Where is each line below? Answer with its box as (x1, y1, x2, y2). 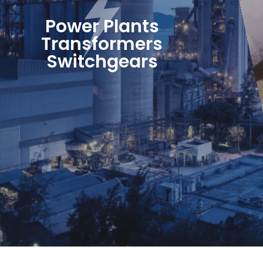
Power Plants (45, 14, 159, 39)
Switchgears (46, 49, 158, 75)
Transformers (41, 32, 163, 57)
